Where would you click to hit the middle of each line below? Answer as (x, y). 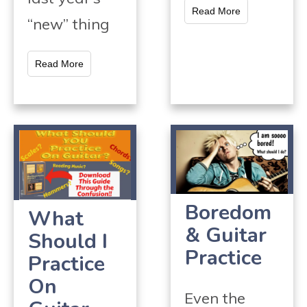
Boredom (228, 212)
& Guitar (226, 235)
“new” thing (69, 24)
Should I (68, 241)
